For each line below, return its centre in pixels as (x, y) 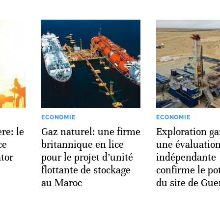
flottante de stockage (86, 170)
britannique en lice (82, 144)
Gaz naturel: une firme (91, 132)
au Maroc (62, 183)
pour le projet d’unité (87, 157)
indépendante (186, 157)
